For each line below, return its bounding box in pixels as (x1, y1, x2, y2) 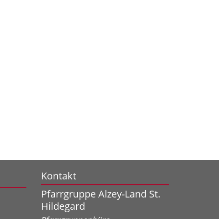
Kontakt (41, 169, 76, 182)
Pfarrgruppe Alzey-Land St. (41, 187, 160, 200)
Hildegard (41, 199, 85, 213)
